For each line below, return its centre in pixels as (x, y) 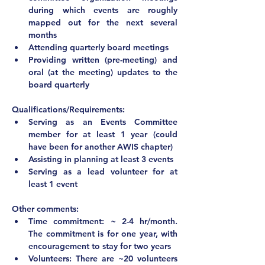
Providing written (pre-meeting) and (103, 60)
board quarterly (59, 85)
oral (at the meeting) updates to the (103, 72)
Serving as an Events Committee (103, 122)
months (43, 35)
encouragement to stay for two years (100, 246)
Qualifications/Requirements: (68, 109)
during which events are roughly (103, 10)
